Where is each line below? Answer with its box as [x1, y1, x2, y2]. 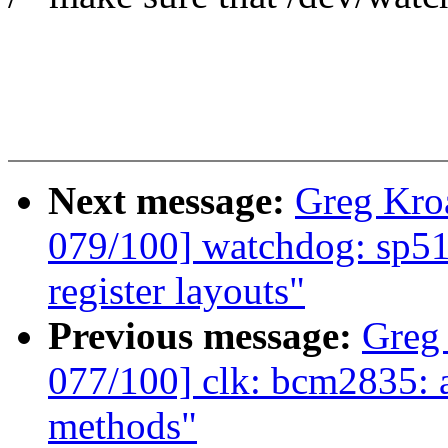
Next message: [48, 179, 295, 223]
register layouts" [48, 269, 305, 313]
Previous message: [48, 314, 362, 358]
